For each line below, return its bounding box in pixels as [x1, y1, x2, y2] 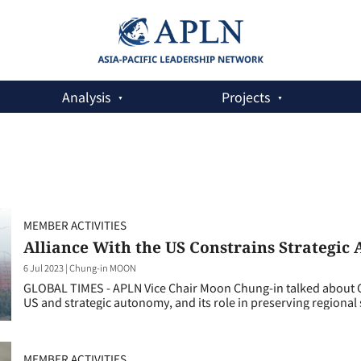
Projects [221, 87, 270, 106]
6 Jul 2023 [23, 260, 64, 274]
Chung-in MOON [69, 260, 136, 274]
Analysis [62, 87, 111, 106]
